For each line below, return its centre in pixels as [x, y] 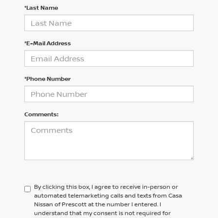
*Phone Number [47, 78]
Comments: [41, 114]
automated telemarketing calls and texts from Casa [108, 195]
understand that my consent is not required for [102, 213]
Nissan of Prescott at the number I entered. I [98, 204]
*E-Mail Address [48, 43]
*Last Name [41, 7]
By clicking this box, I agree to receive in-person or [106, 186]
